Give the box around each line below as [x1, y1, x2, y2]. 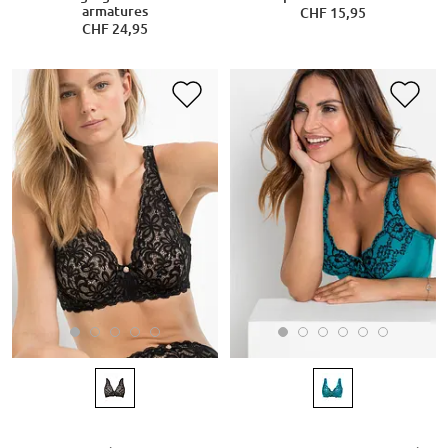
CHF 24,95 [81, 21, 148, 38]
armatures [81, 3, 148, 20]
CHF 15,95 [300, 5, 366, 22]
